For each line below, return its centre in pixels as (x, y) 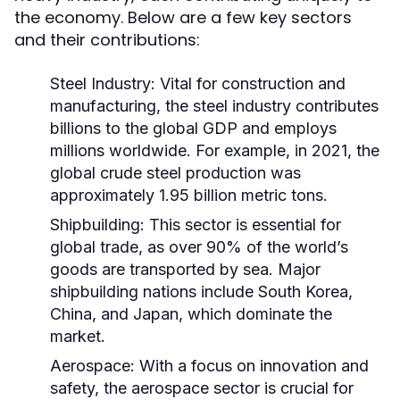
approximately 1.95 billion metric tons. (189, 195)
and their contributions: (107, 40)
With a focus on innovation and (252, 366)
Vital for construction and (250, 83)
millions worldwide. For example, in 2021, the (215, 150)
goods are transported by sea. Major (185, 269)
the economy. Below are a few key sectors (183, 17)
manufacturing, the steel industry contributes (214, 106)
